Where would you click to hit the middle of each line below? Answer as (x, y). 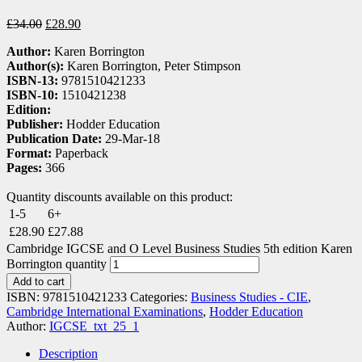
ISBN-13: (34, 80)
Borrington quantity (57, 263)
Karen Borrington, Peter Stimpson (154, 65)
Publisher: (36, 124)
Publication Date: (56, 138)
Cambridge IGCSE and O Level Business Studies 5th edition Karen (179, 248)
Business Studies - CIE (249, 297)
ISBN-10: (34, 95)
